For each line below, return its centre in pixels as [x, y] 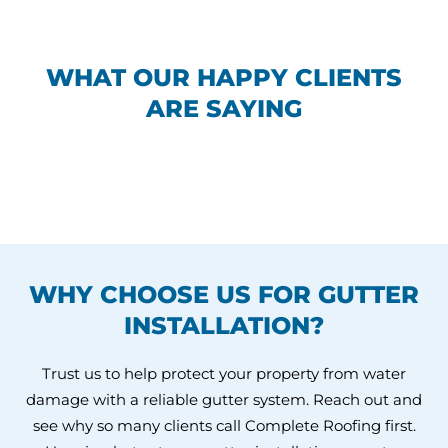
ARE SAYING [224, 109]
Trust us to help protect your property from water [224, 374]
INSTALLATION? [224, 326]
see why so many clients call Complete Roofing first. [224, 426]
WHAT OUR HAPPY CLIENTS [224, 78]
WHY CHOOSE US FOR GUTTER [224, 295]
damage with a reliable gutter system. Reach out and [224, 400]
